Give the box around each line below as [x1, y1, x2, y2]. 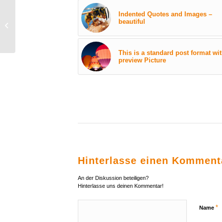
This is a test [17, 22, 55, 29]
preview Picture [118, 56, 166, 64]
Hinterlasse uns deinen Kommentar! [78, 183, 164, 189]
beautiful [118, 18, 145, 26]
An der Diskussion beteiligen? [78, 175, 149, 181]
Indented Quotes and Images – [118, 10, 212, 18]
